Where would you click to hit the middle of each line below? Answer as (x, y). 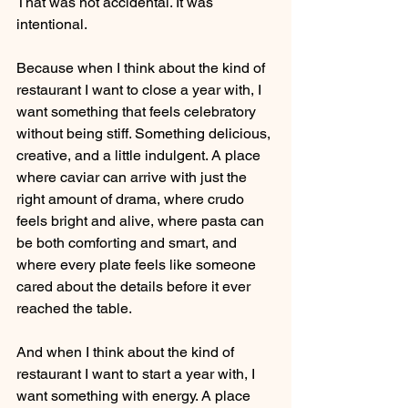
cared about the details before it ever (135, 286)
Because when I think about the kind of (143, 67)
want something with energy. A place (135, 395)
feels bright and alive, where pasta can (142, 220)
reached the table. (74, 308)
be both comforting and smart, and (128, 242)
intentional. (52, 24)
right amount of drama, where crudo (132, 199)
